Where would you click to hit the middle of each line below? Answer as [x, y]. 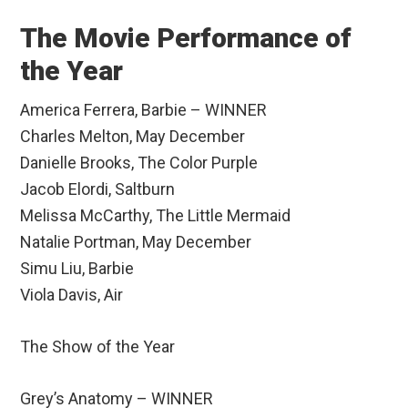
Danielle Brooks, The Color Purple [139, 163]
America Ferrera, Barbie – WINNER [144, 110]
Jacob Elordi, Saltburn [98, 189]
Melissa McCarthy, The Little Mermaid [156, 216]
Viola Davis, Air [72, 295]
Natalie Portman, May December [136, 242]
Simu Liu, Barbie [77, 269]
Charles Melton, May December [133, 137]
